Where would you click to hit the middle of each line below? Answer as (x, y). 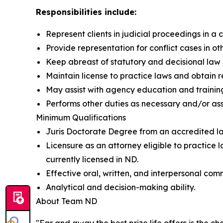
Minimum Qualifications (81, 117)
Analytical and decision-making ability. (121, 187)
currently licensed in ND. (93, 159)
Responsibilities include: (87, 12)
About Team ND (66, 201)
